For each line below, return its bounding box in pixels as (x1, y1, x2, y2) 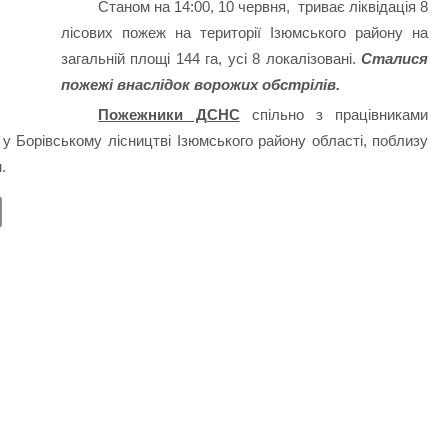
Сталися (361, 49, 429, 67)
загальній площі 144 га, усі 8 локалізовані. (60, 49, 362, 67)
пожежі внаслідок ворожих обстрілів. (60, 75, 340, 93)
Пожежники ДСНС (98, 105, 240, 123)
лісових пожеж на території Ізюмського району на (60, 23, 429, 41)
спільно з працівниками (239, 105, 429, 123)
